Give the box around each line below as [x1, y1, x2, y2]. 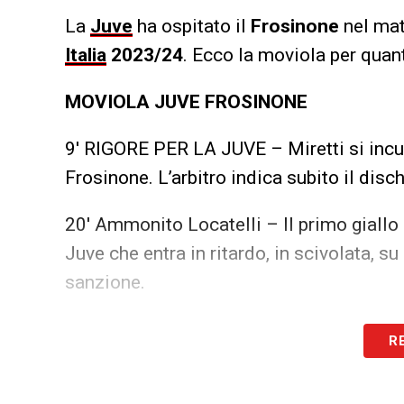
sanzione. [65, 271, 145, 293]
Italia [65, 43, 106, 66]
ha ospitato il [133, 14, 251, 37]
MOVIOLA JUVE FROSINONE [65, 90, 308, 113]
